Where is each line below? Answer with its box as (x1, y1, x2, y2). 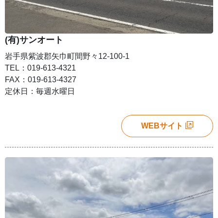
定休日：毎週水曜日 (5, 87, 75, 96)
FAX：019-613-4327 (5, 75, 76, 84)
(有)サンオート (5, 35, 63, 45)
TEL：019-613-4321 (5, 64, 76, 73)
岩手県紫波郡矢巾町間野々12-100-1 (5, 52, 129, 61)
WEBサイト (141, 122, 183, 130)
